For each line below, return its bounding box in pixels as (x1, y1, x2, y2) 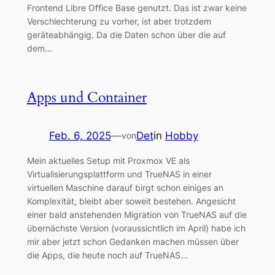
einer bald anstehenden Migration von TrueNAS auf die (26, 209, 247, 220)
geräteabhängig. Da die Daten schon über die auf (26, 29, 226, 41)
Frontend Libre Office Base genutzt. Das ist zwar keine (26, 2, 247, 14)
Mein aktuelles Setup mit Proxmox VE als (26, 155, 190, 166)
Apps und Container (26, 88, 147, 107)
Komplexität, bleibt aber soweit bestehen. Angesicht (26, 196, 236, 207)
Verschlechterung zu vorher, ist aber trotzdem (26, 16, 211, 27)
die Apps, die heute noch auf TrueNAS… (26, 250, 188, 261)
